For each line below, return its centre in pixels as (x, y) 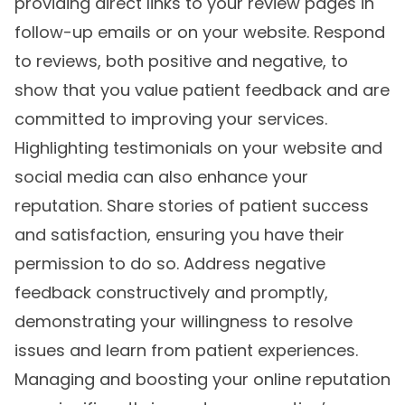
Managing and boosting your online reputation (202, 380)
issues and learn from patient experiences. (186, 351)
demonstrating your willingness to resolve (184, 322)
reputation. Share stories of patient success (192, 206)
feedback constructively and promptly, (171, 293)
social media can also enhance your (161, 177)
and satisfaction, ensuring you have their (179, 235)
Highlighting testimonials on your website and (198, 148)
